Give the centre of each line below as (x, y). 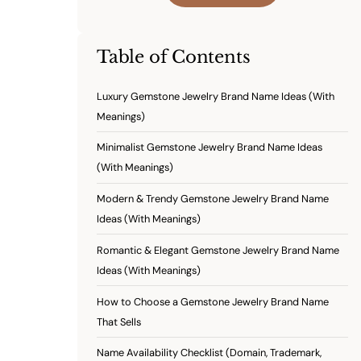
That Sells (119, 322)
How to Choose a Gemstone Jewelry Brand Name (213, 301)
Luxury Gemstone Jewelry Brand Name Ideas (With (216, 96)
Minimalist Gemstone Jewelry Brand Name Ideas (210, 147)
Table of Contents (174, 57)
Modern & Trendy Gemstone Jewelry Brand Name (213, 199)
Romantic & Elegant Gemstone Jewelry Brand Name (218, 250)
